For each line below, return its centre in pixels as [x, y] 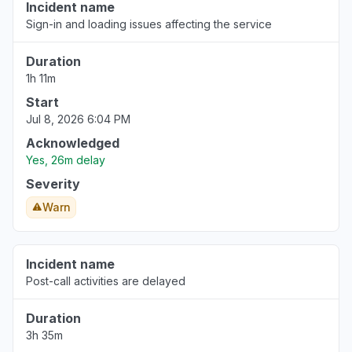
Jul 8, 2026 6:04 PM [78, 119]
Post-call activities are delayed [106, 281]
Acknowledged [73, 143]
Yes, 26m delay [66, 160]
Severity [53, 184]
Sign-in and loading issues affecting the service [149, 24]
